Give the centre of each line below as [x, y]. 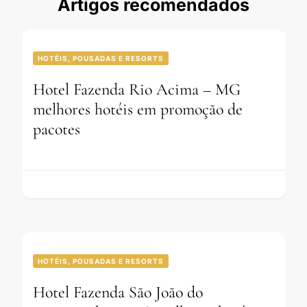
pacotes [57, 130]
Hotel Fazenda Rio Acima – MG [137, 90]
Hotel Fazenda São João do [118, 293]
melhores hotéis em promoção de [138, 110]
